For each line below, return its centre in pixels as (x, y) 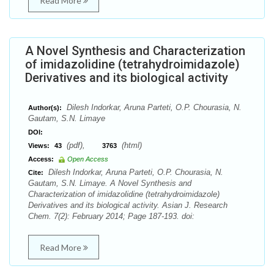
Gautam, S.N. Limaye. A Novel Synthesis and (110, 183)
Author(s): (45, 108)
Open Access (88, 159)
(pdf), (83, 145)
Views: (39, 146)
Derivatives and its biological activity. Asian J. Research (128, 205)
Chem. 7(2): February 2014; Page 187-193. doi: (111, 216)
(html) (131, 145)
